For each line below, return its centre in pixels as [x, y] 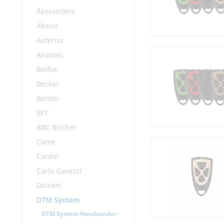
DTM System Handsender [79, 214]
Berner [48, 98]
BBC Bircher [56, 127]
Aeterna [50, 40]
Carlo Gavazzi [59, 171]
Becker [48, 84]
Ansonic [50, 55]
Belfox [47, 69]
